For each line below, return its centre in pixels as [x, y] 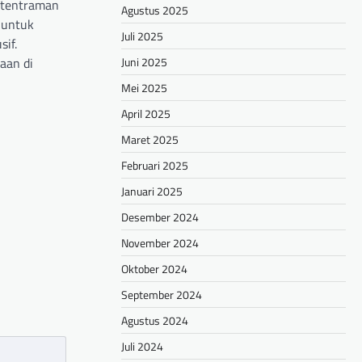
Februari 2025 [155, 166]
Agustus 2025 [155, 11]
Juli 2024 [142, 347]
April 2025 [146, 114]
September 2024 [162, 295]
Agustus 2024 [155, 321]
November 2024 [160, 243]
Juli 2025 [142, 36]
